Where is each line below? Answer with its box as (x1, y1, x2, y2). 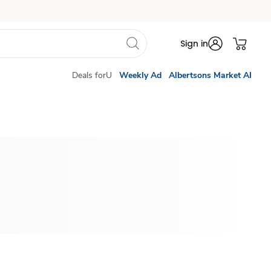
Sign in (180, 38, 208, 50)
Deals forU (72, 70, 112, 81)
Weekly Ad (119, 70, 162, 81)
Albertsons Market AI (169, 70, 252, 81)
